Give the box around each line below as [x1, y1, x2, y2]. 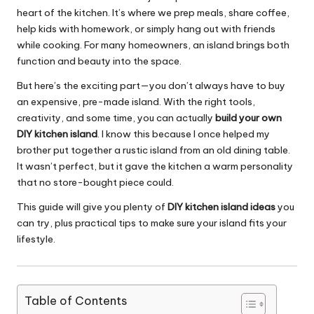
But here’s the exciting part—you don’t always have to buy [17, 79, 285, 93]
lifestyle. [17, 233, 55, 246]
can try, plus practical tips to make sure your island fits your [17, 217, 287, 230]
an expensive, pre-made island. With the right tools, [17, 95, 255, 109]
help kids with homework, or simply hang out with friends [17, 22, 275, 36]
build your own [215, 111, 282, 125]
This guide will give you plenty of [17, 200, 168, 214]
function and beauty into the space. [17, 55, 182, 68]
